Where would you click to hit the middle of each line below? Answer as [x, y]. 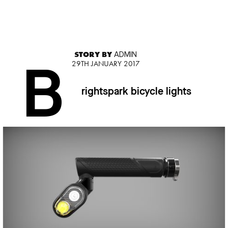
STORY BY [94, 55]
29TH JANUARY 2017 [106, 64]
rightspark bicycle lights [137, 92]
